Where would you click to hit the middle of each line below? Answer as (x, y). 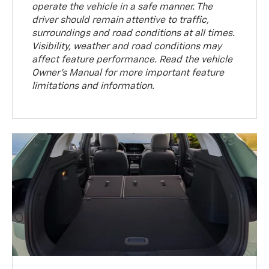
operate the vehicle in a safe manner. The (122, 8)
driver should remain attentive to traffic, (121, 21)
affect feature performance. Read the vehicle (132, 60)
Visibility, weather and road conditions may (127, 47)
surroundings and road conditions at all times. (134, 34)
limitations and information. (93, 87)
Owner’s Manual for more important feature (128, 74)
